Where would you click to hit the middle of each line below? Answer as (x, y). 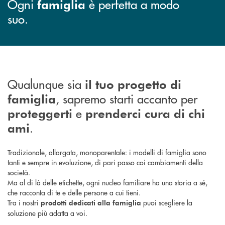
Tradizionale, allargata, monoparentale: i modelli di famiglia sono (107, 152)
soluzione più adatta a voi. (47, 213)
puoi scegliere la (167, 202)
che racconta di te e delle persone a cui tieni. (74, 192)
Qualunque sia (46, 83)
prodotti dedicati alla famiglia (91, 202)
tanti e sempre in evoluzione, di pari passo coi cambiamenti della (105, 162)
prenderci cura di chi (145, 113)
